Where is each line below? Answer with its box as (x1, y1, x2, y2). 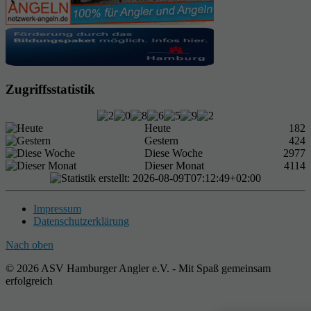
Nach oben (6, 239, 53, 251)
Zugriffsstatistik (6, 81, 95, 96)
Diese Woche (144, 147, 203, 160)
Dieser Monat (144, 160, 204, 172)
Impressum (33, 203, 81, 215)
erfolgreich (6, 275, 53, 287)
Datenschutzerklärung (33, 215, 129, 228)
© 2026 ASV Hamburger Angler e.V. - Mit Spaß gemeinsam (6, 262, 271, 275)
